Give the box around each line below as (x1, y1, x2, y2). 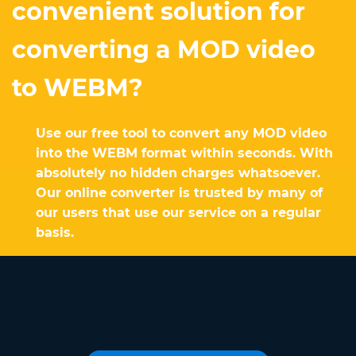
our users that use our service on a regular (36, 205, 321, 221)
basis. (36, 225, 74, 241)
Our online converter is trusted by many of (36, 185, 323, 201)
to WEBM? (12, 73, 143, 103)
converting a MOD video (12, 35, 315, 65)
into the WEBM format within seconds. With (36, 145, 333, 161)
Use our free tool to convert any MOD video (36, 126, 327, 141)
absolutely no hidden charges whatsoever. (36, 165, 320, 181)
